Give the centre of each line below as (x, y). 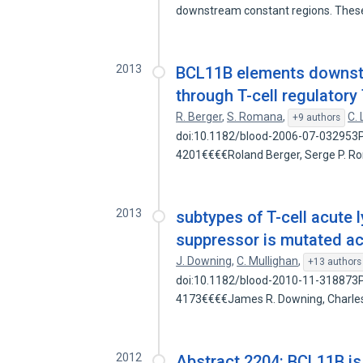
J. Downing (204, 261)
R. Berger (199, 117)
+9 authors (317, 117)
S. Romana (255, 117)
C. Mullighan (268, 261)
